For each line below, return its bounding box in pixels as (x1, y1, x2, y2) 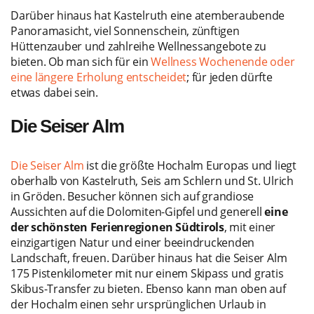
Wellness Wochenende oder (151, 53, 295, 69)
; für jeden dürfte (186, 69, 273, 85)
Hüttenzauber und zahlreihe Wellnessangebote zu (11, 38, 266, 54)
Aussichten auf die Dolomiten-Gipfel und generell (11, 203, 265, 219)
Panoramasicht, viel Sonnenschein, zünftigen (11, 22, 240, 39)
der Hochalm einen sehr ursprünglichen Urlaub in (11, 296, 266, 312)
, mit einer (224, 219, 276, 235)
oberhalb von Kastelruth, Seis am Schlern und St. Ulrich (11, 172, 294, 189)
